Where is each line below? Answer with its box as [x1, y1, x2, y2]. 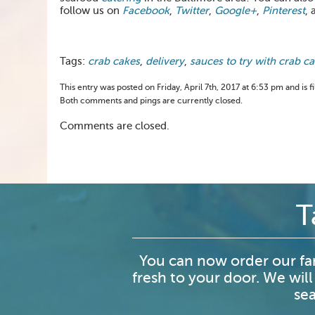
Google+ [214, 5, 257, 16]
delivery [146, 56, 184, 67]
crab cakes [88, 56, 140, 67]
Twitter [172, 5, 209, 16]
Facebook [120, 5, 169, 16]
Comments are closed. [60, 120, 169, 131]
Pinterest [262, 5, 305, 16]
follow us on [60, 5, 120, 16]
